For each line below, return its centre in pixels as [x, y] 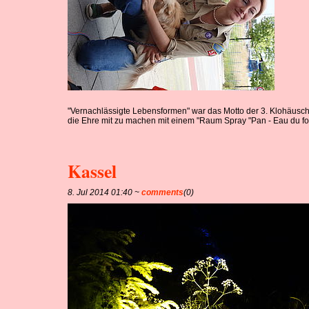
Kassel [92, 171]
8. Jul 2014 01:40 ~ [105, 192]
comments [163, 192]
